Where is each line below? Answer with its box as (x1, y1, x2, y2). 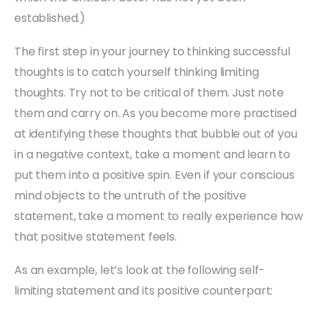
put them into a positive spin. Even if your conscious (14, 166, 295, 183)
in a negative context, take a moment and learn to (14, 146, 291, 163)
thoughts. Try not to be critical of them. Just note (14, 84, 284, 101)
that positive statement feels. (14, 228, 177, 245)
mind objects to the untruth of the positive (14, 187, 246, 204)
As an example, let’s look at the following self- (14, 261, 265, 278)
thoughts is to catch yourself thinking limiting (14, 63, 259, 80)
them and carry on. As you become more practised (14, 104, 297, 121)
